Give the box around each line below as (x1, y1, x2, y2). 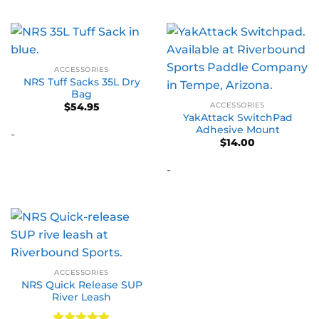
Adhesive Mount (195, 123, 280, 135)
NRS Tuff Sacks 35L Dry (23, 75, 140, 88)
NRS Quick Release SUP (21, 279, 142, 291)
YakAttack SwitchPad (182, 111, 293, 123)
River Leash (52, 291, 111, 303)
